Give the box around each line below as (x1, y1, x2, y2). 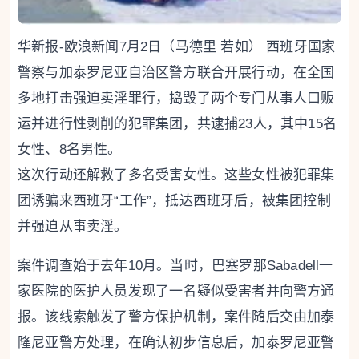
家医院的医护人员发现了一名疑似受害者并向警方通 (18, 284, 335, 299)
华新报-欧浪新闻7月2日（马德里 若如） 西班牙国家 (18, 39, 336, 54)
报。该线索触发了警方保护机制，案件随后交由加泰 (18, 309, 335, 325)
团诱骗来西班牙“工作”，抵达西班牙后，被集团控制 (18, 193, 331, 208)
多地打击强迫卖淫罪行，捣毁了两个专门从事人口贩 (18, 91, 335, 106)
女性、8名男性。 (18, 142, 122, 157)
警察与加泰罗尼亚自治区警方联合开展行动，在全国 (18, 65, 335, 80)
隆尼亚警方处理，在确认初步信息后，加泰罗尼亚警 (18, 335, 335, 350)
